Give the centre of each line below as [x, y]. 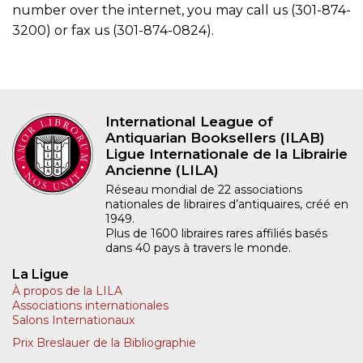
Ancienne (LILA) [162, 170]
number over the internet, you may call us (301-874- [181, 10]
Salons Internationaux [73, 320]
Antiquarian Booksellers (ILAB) [215, 137]
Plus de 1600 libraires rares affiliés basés [216, 233]
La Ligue [41, 274]
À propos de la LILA [67, 290]
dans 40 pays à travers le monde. [198, 248]
